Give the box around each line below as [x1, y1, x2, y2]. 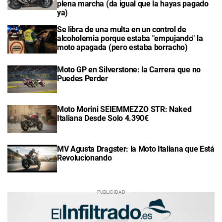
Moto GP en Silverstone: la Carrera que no [57, 64, 201, 74]
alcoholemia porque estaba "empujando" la [57, 34, 203, 44]
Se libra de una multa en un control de [57, 25, 186, 35]
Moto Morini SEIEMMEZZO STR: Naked [57, 104, 192, 114]
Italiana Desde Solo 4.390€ [57, 113, 149, 123]
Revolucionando [57, 153, 112, 163]
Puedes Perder [57, 73, 108, 83]
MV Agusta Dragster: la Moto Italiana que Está [57, 144, 215, 154]
